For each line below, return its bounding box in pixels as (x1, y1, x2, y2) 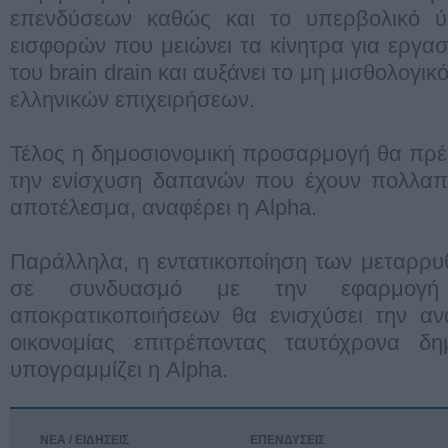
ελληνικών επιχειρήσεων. (10, 86, 255, 112)
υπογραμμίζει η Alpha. (10, 356, 228, 382)
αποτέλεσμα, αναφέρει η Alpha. (10, 194, 317, 220)
